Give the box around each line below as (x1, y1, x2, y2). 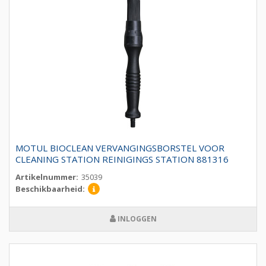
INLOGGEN (115, 214, 157, 224)
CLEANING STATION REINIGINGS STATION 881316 (15, 153, 229, 166)
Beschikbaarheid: (15, 183, 85, 195)
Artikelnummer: (15, 172, 78, 183)
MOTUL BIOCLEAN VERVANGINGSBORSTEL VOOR (15, 142, 224, 154)
